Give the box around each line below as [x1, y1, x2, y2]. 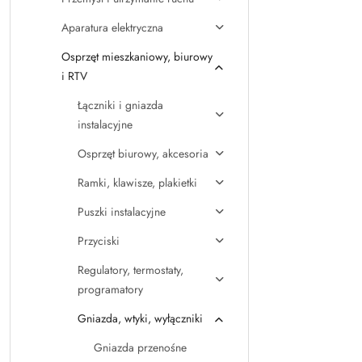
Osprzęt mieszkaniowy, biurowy [61, 48, 213, 65]
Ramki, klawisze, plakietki [78, 175, 197, 191]
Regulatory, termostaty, [78, 262, 183, 278]
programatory [78, 281, 143, 297]
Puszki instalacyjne [78, 204, 166, 220]
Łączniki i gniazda [78, 97, 163, 113]
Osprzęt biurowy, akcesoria [78, 145, 208, 162]
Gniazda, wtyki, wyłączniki [78, 310, 203, 326]
